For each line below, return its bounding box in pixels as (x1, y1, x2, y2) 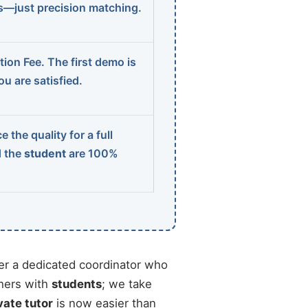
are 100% (66, 146, 118, 160)
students (52, 277, 102, 291)
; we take (102, 277, 152, 291)
